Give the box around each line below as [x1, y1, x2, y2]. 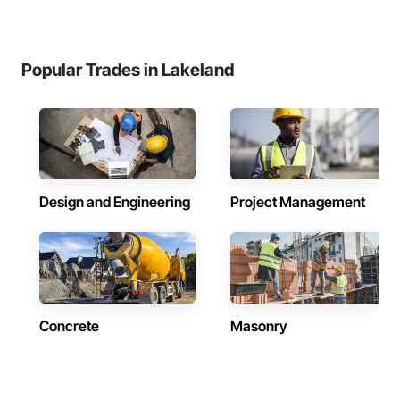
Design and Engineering [39, 193, 190, 211]
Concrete [39, 317, 99, 335]
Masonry [230, 317, 287, 335]
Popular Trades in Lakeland [21, 59, 234, 80]
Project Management [230, 193, 365, 211]
